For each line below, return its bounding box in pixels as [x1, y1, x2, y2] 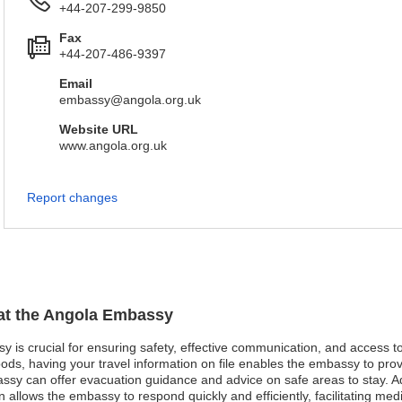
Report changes [27, 190, 118, 205]
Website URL [59, 122, 138, 136]
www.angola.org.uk [59, 138, 167, 153]
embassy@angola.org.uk [59, 92, 201, 107]
